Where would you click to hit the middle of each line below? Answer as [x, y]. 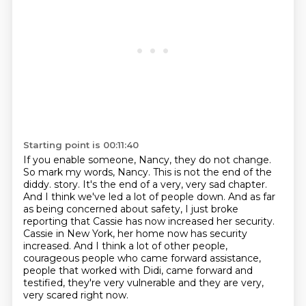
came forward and [209, 270]
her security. [245, 221]
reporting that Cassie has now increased [120, 221]
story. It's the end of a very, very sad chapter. [160, 184]
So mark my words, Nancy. [88, 172]
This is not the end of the [212, 172]
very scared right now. [75, 295]
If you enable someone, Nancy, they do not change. [147, 160]
